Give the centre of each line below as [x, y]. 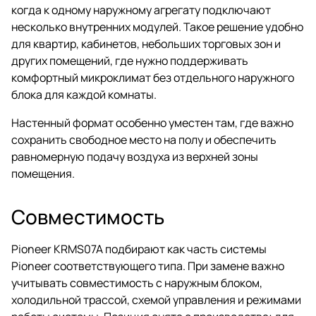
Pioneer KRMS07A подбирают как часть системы [139, 249]
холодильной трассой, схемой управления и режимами [156, 299]
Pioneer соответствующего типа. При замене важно [148, 266]
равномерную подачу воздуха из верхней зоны [135, 156]
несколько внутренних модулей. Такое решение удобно [157, 26]
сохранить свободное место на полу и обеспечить [144, 139]
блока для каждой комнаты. [84, 94]
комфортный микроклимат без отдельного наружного [153, 77]
